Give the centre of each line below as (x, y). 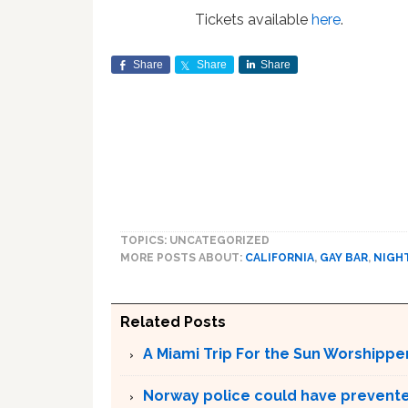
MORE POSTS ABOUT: (183, 257)
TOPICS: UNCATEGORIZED (195, 240)
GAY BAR (344, 257)
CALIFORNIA (280, 257)
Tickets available (254, 19)
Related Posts (173, 321)
